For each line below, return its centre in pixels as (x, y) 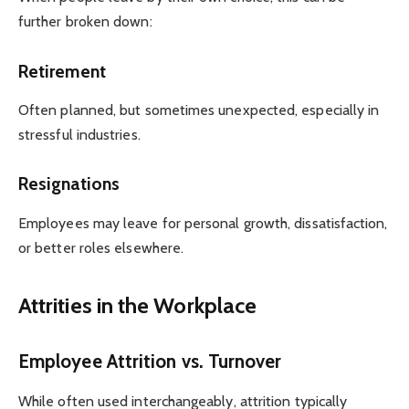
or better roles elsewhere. (101, 247)
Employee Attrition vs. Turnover (150, 361)
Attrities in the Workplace (138, 306)
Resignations (69, 184)
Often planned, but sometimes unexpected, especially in (199, 110)
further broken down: (85, 22)
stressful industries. (79, 135)
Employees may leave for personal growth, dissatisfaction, (203, 223)
